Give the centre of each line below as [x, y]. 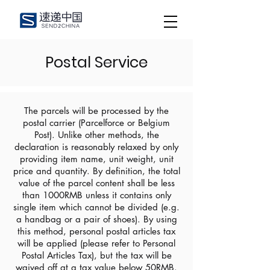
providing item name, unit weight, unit [96, 159]
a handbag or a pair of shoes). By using [96, 219]
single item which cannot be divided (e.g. [96, 207]
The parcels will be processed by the [96, 111]
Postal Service [96, 62]
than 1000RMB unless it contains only [96, 195]
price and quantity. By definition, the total [96, 171]
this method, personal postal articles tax [96, 231]
